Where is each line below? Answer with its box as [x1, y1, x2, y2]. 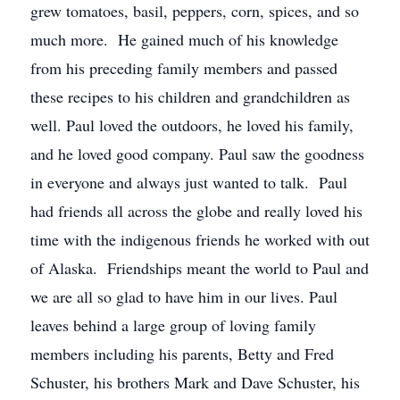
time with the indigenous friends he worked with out [30, 229, 370, 250]
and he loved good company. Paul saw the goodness [30, 143, 364, 164]
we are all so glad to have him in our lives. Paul [30, 286, 337, 307]
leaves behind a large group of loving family [30, 314, 316, 336]
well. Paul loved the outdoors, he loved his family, [30, 114, 354, 136]
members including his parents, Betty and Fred [30, 343, 334, 364]
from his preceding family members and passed [30, 57, 337, 79]
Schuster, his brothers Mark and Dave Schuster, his [30, 371, 360, 393]
